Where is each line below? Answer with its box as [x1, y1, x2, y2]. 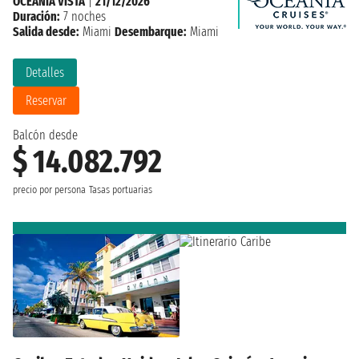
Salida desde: [13, 23, 79, 39]
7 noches [60, 8, 106, 24]
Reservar [26, 92, 67, 108]
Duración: [13, 8, 60, 24]
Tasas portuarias [89, 183, 152, 196]
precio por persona [13, 183, 86, 196]
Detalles [26, 64, 64, 80]
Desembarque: [115, 23, 187, 39]
